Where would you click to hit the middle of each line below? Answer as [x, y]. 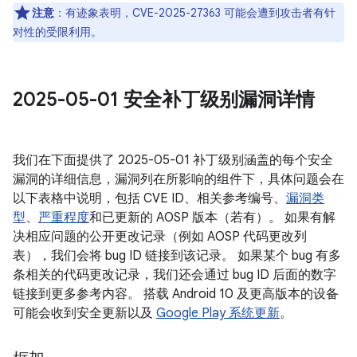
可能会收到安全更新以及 [84, 313]
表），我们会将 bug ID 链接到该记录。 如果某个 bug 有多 [177, 256]
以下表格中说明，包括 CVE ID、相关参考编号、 [149, 198]
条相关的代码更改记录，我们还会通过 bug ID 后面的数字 [175, 275]
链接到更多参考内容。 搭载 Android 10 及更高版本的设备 [176, 294]
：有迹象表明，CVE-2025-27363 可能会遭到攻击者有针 [195, 13]
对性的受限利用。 [57, 32]
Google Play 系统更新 [218, 313]
